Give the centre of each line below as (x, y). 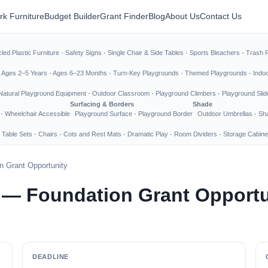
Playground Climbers (186, 93)
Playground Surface (103, 114)
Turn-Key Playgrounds (146, 73)
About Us (182, 16)
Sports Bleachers (215, 53)
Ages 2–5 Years (24, 73)
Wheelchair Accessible (37, 114)
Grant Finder (124, 16)
